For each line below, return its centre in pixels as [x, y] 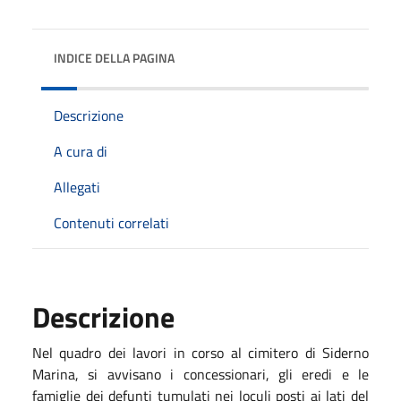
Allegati [77, 187]
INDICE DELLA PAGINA [114, 57]
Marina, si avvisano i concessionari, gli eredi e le [200, 374]
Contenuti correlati [111, 222]
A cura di [81, 151]
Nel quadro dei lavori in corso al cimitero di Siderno [200, 352]
